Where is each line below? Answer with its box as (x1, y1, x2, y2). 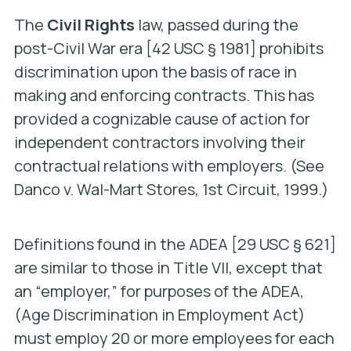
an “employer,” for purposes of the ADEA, (13, 280, 304, 302)
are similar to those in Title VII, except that (13, 257, 323, 278)
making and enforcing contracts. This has (13, 85, 314, 106)
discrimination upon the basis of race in (13, 61, 297, 82)
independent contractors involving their (13, 132, 306, 153)
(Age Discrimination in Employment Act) (13, 304, 305, 325)
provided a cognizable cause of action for (13, 108, 310, 129)
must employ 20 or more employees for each (13, 327, 335, 349)
